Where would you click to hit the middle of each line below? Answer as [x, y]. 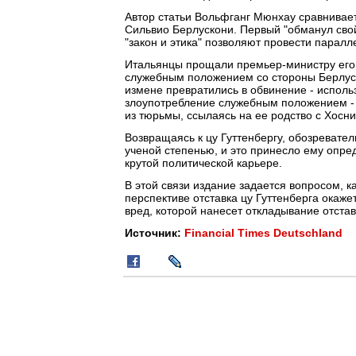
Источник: [155, 233]
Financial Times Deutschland [263, 233]
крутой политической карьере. [203, 163]
